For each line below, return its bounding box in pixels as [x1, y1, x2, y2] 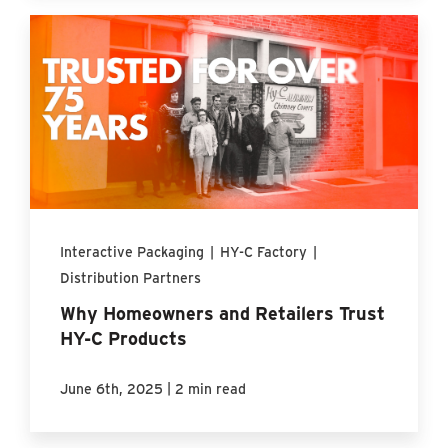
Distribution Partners [60, 267, 202, 287]
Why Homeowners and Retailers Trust [60, 300, 386, 325]
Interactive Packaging [60, 241, 205, 261]
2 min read [175, 378, 247, 398]
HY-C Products [60, 325, 188, 350]
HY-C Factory [220, 241, 308, 261]
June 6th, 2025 [60, 378, 164, 398]
